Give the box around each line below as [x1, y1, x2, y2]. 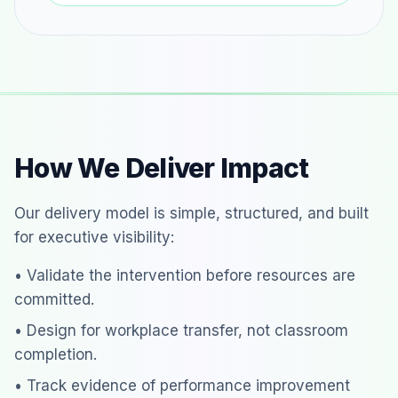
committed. [14, 291, 94, 309]
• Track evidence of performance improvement [14, 377, 350, 395]
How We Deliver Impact [14, 152, 309, 185]
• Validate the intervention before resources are [14, 267, 355, 285]
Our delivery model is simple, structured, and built [14, 204, 369, 223]
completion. [14, 346, 97, 364]
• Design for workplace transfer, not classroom [14, 322, 348, 340]
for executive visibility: [14, 228, 174, 247]
